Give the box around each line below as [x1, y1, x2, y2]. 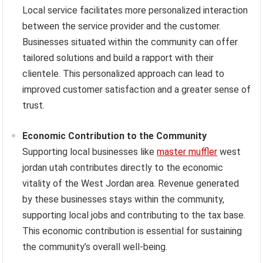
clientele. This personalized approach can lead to [22, 68, 225, 80]
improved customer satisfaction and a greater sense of [22, 84, 251, 96]
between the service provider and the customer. [22, 21, 221, 32]
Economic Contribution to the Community [22, 130, 207, 142]
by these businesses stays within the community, [22, 194, 225, 205]
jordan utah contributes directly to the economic [22, 162, 224, 174]
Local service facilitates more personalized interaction [22, 5, 248, 16]
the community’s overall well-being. [22, 241, 168, 253]
